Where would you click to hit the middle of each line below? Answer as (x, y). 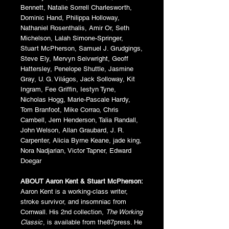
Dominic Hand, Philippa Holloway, (70, 17)
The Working (124, 212)
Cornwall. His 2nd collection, (63, 212)
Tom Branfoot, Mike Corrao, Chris (70, 109)
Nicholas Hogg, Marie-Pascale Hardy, (75, 99)
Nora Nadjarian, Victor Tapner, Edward (76, 150)
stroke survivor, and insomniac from (73, 201)
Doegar (31, 161)
